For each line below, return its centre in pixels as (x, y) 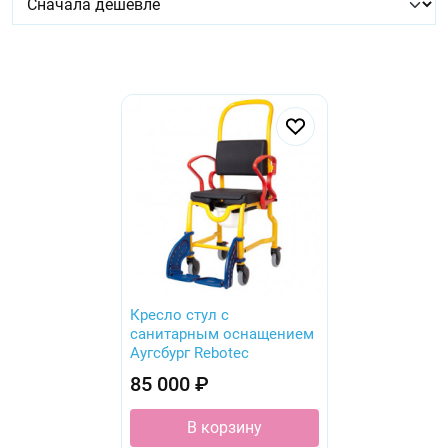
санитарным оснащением (221, 333)
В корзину (224, 427)
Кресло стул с (179, 314)
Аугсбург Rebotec (189, 352)
